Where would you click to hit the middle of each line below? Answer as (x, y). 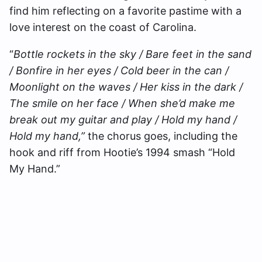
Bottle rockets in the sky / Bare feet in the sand (132, 54)
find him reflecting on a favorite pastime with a (125, 11)
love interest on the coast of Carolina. (103, 27)
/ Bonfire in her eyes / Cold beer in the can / (119, 71)
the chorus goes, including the (163, 136)
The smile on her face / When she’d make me (122, 104)
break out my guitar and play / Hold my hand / (123, 120)
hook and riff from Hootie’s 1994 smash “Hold (122, 153)
